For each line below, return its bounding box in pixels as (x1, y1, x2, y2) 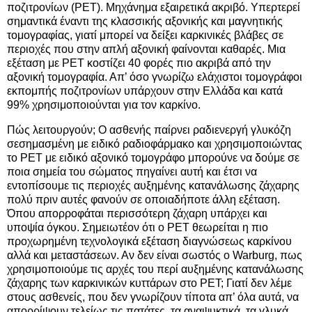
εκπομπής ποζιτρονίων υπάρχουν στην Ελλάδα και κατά (7, 85, 283, 97)
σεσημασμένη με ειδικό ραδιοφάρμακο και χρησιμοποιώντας (7, 138, 302, 150)
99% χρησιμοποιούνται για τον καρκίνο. (7, 99, 201, 111)
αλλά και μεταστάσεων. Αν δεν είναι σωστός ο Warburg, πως (7, 249, 302, 262)
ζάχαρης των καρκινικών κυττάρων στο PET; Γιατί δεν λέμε (7, 277, 292, 290)
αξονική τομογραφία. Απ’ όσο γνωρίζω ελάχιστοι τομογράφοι (7, 71, 302, 84)
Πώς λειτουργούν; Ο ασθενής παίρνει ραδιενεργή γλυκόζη (7, 124, 291, 136)
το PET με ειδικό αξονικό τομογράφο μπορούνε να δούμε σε (7, 152, 299, 164)
